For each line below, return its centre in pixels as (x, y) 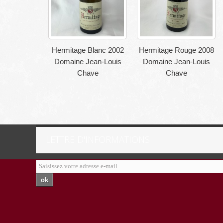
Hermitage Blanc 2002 (88, 50)
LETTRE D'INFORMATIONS (98, 139)
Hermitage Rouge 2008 (176, 50)
